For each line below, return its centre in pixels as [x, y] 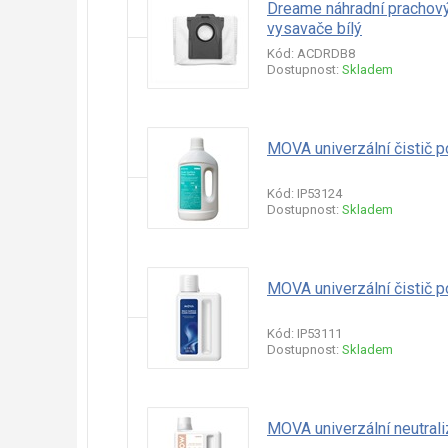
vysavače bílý [314, 28]
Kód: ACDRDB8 [311, 53]
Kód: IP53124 [304, 193]
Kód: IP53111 [304, 333]
